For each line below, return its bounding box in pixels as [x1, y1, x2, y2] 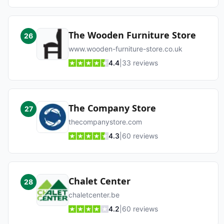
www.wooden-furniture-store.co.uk [68, 44, 182, 53]
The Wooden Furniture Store [68, 29, 196, 41]
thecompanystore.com [68, 117, 142, 126]
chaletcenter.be [68, 190, 119, 199]
